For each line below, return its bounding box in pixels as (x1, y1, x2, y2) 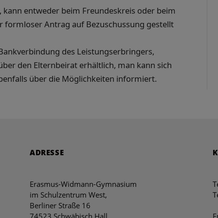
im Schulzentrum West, (30, 189, 107, 200)
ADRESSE (30, 147, 64, 157)
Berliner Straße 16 (30, 200, 91, 210)
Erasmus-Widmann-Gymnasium (30, 179, 137, 189)
